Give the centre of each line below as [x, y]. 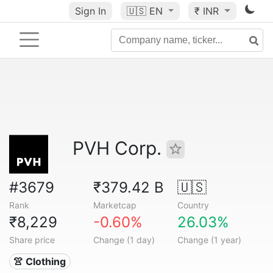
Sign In [90, 11]
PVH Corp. [119, 148]
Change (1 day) [124, 240]
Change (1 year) [209, 240]
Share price [32, 240]
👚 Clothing [40, 261]
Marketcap [115, 205]
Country [193, 205]
